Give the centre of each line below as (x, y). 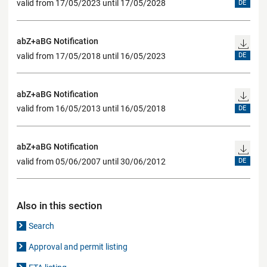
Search (42, 226)
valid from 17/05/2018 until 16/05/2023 (91, 56)
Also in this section (59, 206)
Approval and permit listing (78, 247)
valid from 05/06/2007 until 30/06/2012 (91, 161)
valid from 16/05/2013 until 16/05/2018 (91, 109)
